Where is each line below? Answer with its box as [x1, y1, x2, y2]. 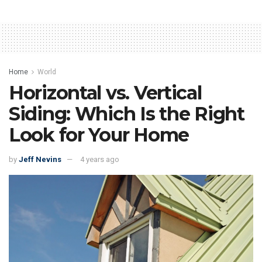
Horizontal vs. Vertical [9, 81, 202, 105]
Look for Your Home [9, 123, 189, 147]
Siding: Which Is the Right [9, 102, 244, 126]
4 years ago [80, 154, 119, 164]
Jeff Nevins [19, 154, 61, 164]
